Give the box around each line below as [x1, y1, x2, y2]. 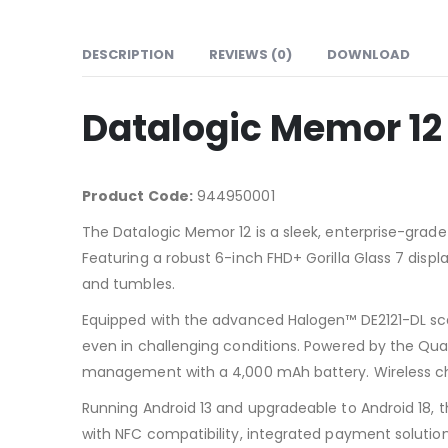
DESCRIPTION [82, 44, 174, 64]
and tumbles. [82, 273, 175, 294]
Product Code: [82, 185, 193, 206]
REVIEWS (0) [209, 44, 292, 64]
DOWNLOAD [327, 44, 410, 64]
